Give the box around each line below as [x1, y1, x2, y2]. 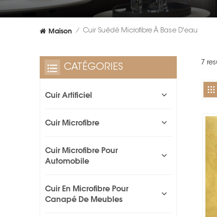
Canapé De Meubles [45, 194, 123, 204]
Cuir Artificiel [45, 90, 92, 100]
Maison [48, 27, 72, 35]
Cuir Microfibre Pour [45, 145, 118, 155]
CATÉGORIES [64, 62, 123, 73]
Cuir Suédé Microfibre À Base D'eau [83, 27, 198, 34]
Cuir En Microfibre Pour [45, 184, 128, 194]
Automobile [45, 156, 89, 166]
